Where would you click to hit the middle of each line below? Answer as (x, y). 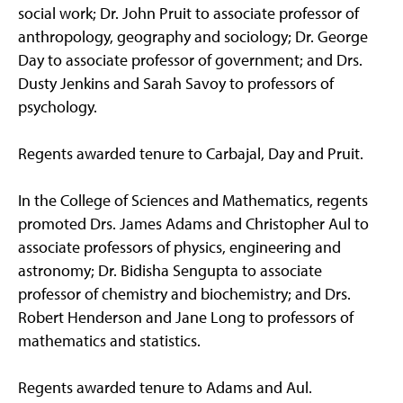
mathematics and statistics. (109, 341)
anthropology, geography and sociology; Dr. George (193, 37)
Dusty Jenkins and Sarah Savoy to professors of (176, 84)
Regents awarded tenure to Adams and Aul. (165, 388)
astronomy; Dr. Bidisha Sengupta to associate (170, 271)
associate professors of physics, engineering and (179, 247)
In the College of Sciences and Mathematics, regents (193, 201)
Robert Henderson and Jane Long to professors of (186, 318)
